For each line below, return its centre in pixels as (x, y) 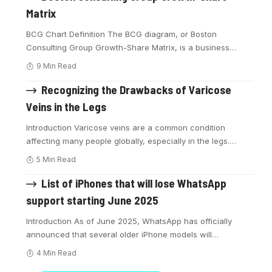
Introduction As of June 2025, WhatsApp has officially (129, 221)
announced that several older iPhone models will (119, 235)
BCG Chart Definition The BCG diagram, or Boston (122, 34)
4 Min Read (56, 253)
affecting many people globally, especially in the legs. (128, 141)
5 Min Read (56, 160)
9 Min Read (56, 66)
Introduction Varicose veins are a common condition (126, 128)
